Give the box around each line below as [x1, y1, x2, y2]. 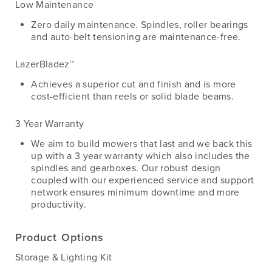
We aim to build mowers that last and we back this [31, 138, 253, 151]
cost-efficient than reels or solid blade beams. [31, 90, 234, 103]
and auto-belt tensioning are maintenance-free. [31, 30, 241, 43]
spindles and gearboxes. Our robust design [31, 162, 221, 175]
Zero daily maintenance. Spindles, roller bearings [31, 18, 248, 31]
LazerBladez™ [15, 58, 75, 70]
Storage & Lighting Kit [15, 251, 112, 264]
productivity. [31, 199, 87, 211]
